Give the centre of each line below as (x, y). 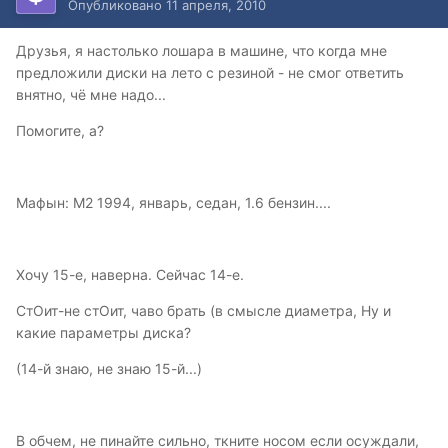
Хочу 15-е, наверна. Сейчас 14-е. (130, 275)
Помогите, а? (60, 131)
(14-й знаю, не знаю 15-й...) (109, 369)
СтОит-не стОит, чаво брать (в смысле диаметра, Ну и (203, 311)
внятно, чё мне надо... (91, 95)
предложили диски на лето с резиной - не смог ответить (210, 73)
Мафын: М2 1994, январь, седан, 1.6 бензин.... (173, 203)
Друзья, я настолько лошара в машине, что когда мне (201, 51)
